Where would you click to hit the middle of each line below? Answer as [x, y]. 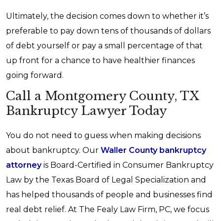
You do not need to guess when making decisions [103, 135]
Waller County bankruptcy [152, 150]
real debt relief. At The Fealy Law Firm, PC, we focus [108, 209]
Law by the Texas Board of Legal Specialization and [106, 180]
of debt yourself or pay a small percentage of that [104, 46]
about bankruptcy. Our [52, 150]
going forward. [35, 75]
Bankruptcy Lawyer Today [86, 111]
